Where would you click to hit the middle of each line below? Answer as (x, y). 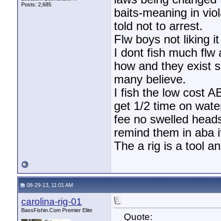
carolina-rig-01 (52, 202)
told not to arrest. (158, 26)
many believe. (150, 80)
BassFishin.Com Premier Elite (57, 210)
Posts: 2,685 (36, 4)
